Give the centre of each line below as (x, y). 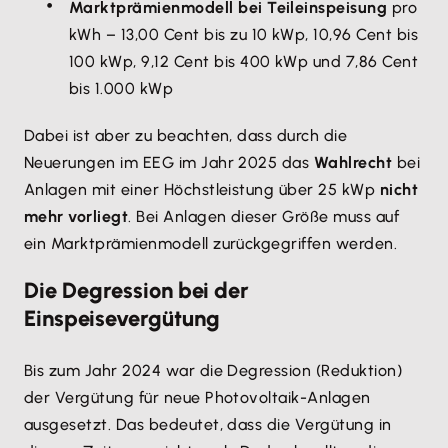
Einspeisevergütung (122, 318)
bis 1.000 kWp (121, 88)
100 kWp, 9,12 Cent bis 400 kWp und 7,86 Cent (244, 61)
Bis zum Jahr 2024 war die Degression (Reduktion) (213, 370)
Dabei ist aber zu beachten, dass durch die (186, 135)
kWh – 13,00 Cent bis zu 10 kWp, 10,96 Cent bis (244, 34)
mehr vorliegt (76, 216)
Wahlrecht (353, 162)
